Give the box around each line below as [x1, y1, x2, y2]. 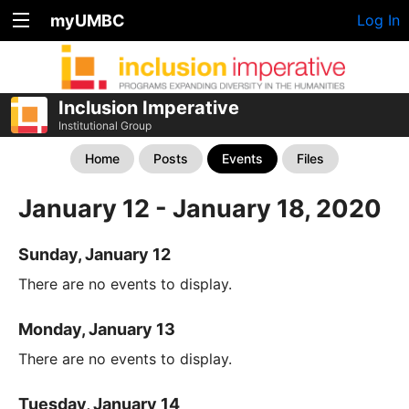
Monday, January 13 [18, 320, 175, 340]
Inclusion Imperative [58, 97, 239, 119]
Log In [357, 11, 400, 29]
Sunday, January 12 [18, 245, 171, 265]
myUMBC [50, 11, 125, 30]
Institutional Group [58, 119, 152, 132]
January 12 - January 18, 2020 [18, 194, 382, 224]
